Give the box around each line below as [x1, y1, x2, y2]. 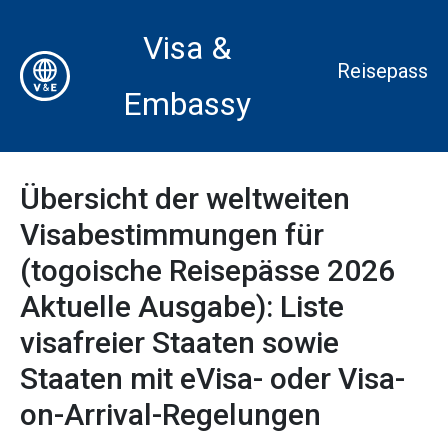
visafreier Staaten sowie [20, 325, 339, 360]
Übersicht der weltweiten [20, 181, 350, 216]
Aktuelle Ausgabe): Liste [20, 289, 344, 324]
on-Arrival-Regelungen [20, 397, 321, 432]
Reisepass [337, 58, 428, 83]
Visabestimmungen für [20, 217, 324, 252]
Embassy [123, 85, 252, 123]
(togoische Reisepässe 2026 [20, 253, 395, 288]
